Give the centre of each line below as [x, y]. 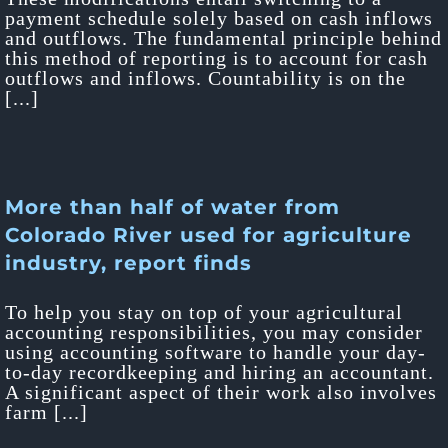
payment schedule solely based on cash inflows [219, 18]
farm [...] [46, 412]
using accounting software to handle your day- [215, 352]
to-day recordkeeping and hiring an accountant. [219, 372]
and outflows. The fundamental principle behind [223, 38]
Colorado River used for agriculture [208, 235]
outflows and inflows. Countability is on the [205, 78]
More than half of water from [172, 207]
